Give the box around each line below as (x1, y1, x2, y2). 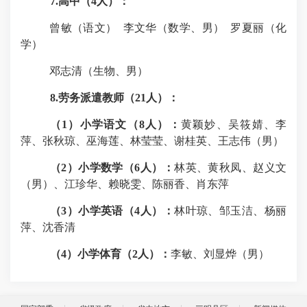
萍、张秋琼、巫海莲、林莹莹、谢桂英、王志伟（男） (21, 134, 284, 147)
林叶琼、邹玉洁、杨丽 (174, 204, 287, 217)
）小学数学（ (66, 161, 135, 173)
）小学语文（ (67, 118, 139, 130)
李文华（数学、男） (123, 21, 225, 34)
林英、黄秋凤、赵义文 (174, 161, 287, 173)
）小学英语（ (66, 204, 135, 217)
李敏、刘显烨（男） (170, 247, 269, 260)
